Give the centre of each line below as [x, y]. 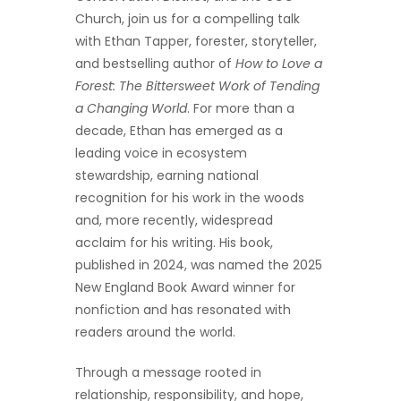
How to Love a [279, 64]
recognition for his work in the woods [190, 198]
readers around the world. [155, 333]
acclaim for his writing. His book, [174, 243]
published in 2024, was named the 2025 [199, 265]
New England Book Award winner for [185, 288]
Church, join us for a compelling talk [188, 19]
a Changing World [131, 109]
